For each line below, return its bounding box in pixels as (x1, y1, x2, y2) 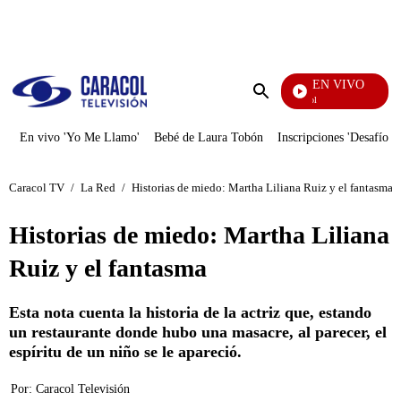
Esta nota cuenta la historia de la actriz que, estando (9, 303, 371, 321)
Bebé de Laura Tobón (154, 131, 263, 144)
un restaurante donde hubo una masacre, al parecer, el (9, 323, 387, 341)
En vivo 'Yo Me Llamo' (20, 131, 140, 144)
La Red (81, 180, 115, 194)
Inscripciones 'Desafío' (277, 131, 391, 144)
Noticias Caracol (252, 95, 311, 105)
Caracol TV (9, 180, 64, 194)
